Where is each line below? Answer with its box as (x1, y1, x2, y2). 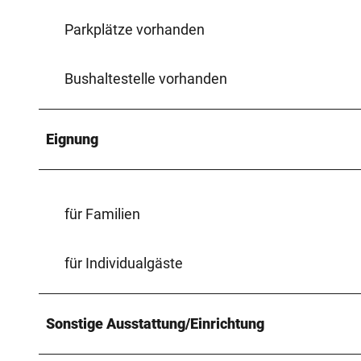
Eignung (46, 130, 98, 147)
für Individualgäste (64, 254, 183, 272)
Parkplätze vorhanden (64, 20, 205, 38)
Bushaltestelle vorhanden (64, 69, 227, 87)
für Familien (64, 205, 140, 222)
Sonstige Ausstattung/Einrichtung (46, 314, 264, 332)
